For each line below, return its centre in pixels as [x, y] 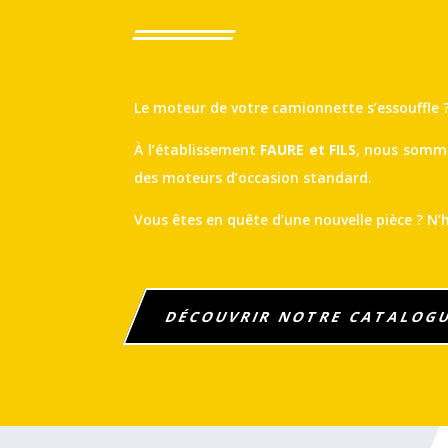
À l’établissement [197, 150]
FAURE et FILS [308, 150]
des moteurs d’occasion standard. [253, 178]
